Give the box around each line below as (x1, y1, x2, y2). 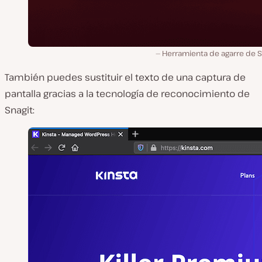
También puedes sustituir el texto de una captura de (5, 71, 246, 84)
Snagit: (5, 104, 35, 117)
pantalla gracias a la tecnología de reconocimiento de (5, 87, 250, 101)
